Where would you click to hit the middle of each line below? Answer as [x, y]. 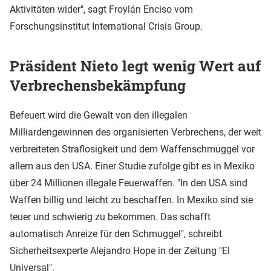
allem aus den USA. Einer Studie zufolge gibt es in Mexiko [132, 166]
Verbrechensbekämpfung [98, 86]
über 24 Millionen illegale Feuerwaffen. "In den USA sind [129, 183]
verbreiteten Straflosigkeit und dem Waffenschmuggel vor [132, 149]
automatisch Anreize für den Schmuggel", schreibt [116, 234]
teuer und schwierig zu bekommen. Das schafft [110, 217]
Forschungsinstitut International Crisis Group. [106, 26]
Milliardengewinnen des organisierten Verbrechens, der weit [135, 132]
